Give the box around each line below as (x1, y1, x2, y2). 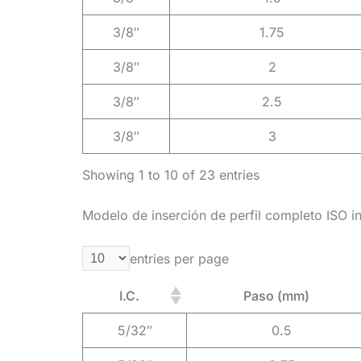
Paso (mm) (243, 288, 309, 305)
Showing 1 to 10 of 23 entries (82, 167, 259, 184)
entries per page (130, 250, 229, 267)
